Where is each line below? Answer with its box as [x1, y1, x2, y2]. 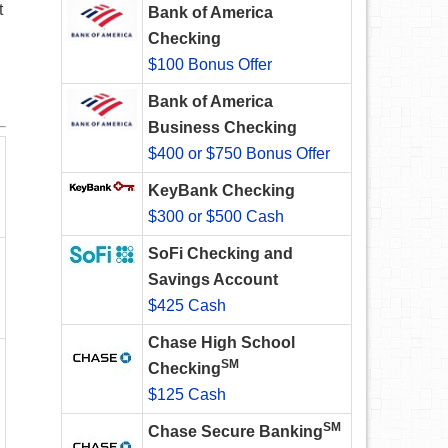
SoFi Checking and [148, 245, 293, 263]
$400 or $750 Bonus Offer [148, 145, 330, 163]
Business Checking [148, 119, 297, 137]
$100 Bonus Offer [148, 56, 272, 74]
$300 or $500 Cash [148, 208, 284, 226]
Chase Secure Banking [148, 423, 323, 441]
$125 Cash [148, 386, 226, 404]
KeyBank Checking [148, 182, 295, 200]
